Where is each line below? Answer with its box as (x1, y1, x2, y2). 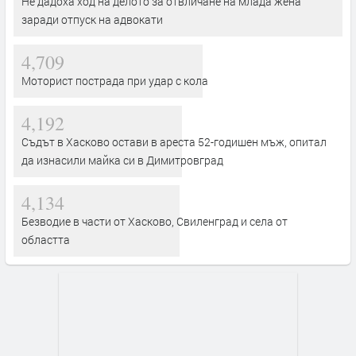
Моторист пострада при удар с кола (21, 72, 208, 88)
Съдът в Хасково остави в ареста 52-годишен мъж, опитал (21, 133, 327, 149)
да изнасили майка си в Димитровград (21, 152, 223, 168)
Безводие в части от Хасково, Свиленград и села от (21, 213, 288, 229)
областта (21, 231, 70, 247)
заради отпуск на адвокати (21, 11, 163, 27)
